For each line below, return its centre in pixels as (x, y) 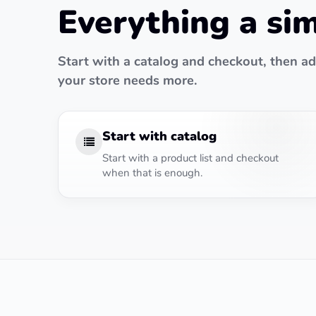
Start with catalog (159, 136)
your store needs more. (128, 80)
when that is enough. (152, 173)
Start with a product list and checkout (190, 158)
